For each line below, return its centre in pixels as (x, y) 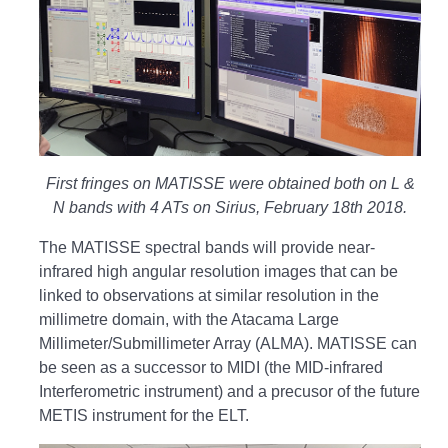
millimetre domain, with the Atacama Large (189, 319)
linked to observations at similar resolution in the (209, 295)
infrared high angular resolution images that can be (218, 271)
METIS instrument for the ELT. (144, 415)
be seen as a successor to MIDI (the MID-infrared (211, 367)
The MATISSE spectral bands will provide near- (207, 247)
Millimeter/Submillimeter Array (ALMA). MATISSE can (228, 343)
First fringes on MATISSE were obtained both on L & (230, 183)
